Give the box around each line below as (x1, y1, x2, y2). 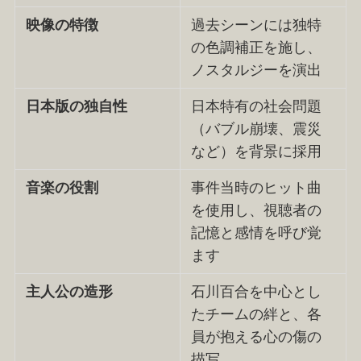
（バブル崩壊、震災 (191, 120, 322, 137)
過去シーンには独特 (191, 16, 322, 33)
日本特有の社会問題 (191, 98, 322, 114)
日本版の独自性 (26, 98, 128, 114)
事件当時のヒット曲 (191, 179, 322, 196)
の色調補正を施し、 (191, 39, 322, 56)
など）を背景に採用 (191, 143, 322, 160)
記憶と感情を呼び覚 (191, 224, 322, 241)
